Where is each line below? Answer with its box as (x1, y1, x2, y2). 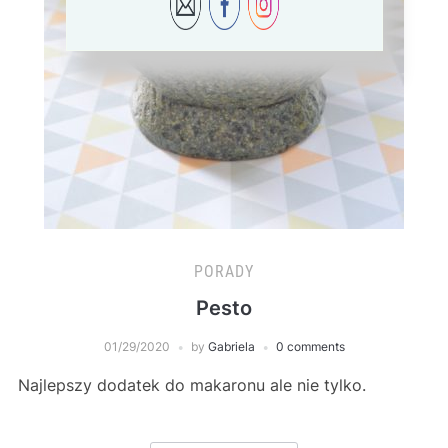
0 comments (275, 339, 345, 355)
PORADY (194, 262, 254, 282)
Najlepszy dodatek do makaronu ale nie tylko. (17, 375, 366, 396)
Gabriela (207, 339, 255, 355)
